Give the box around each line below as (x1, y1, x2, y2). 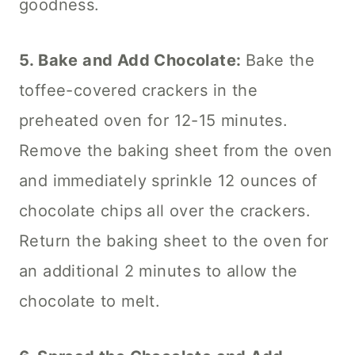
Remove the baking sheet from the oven (19, 140, 333, 160)
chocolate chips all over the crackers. (19, 200, 311, 220)
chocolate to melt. (19, 291, 161, 311)
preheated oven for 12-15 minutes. (19, 110, 288, 130)
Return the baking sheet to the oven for (19, 231, 329, 250)
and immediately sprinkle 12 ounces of (19, 170, 318, 190)
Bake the (245, 50, 315, 70)
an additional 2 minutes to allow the (19, 261, 298, 281)
